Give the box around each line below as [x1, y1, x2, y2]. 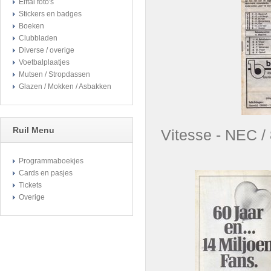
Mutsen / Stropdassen [19, 70, 90, 79]
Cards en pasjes [19, 169, 73, 177]
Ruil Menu [13, 125, 54, 135]
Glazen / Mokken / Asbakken [19, 82, 111, 91]
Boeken [19, 22, 44, 30]
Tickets [19, 181, 42, 189]
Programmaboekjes [19, 157, 83, 165]
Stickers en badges [19, 10, 82, 18]
